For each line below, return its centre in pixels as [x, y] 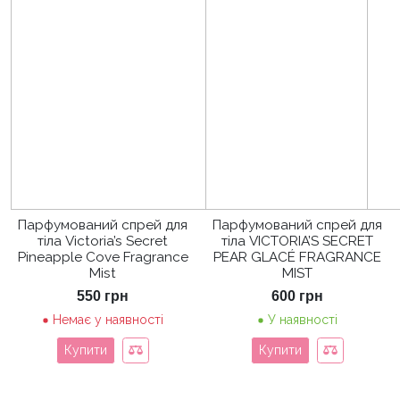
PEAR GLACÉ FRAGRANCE [297, 257]
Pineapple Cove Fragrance [103, 257]
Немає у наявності [108, 319]
